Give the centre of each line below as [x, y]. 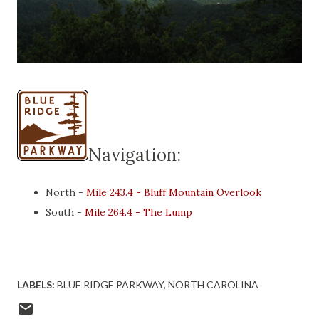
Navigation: [135, 155]
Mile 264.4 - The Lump [138, 212]
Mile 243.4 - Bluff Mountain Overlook [174, 192]
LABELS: [36, 284]
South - [65, 212]
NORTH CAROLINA [213, 284]
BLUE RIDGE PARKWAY [110, 284]
